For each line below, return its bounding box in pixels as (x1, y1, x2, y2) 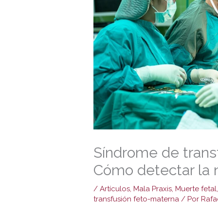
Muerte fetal (175, 184, 217, 193)
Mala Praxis (133, 184, 172, 193)
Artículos (100, 184, 130, 193)
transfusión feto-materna (93, 194, 180, 203)
